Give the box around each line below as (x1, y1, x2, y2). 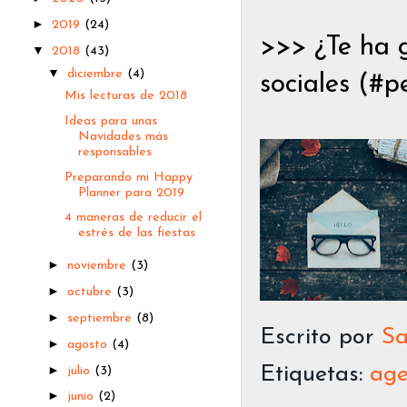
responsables (77, 144, 152, 159)
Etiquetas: (260, 363, 370, 387)
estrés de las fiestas (77, 226, 195, 241)
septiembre (67, 311, 137, 325)
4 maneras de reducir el (64, 211, 202, 225)
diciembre (67, 66, 128, 81)
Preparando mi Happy (64, 170, 193, 184)
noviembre (67, 259, 132, 273)
